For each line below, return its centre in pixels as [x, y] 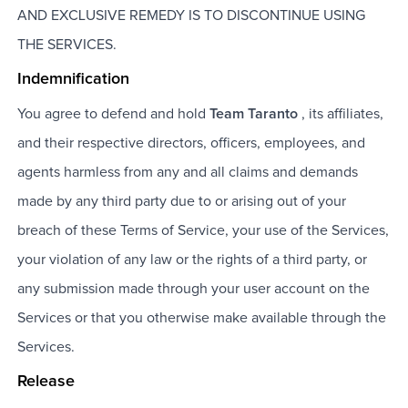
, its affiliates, [342, 114]
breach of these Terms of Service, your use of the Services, [203, 231]
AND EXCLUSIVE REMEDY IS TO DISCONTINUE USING [191, 16]
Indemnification [73, 80]
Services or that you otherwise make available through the [201, 318]
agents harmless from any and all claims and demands [187, 173]
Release [46, 382]
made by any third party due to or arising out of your [181, 202]
